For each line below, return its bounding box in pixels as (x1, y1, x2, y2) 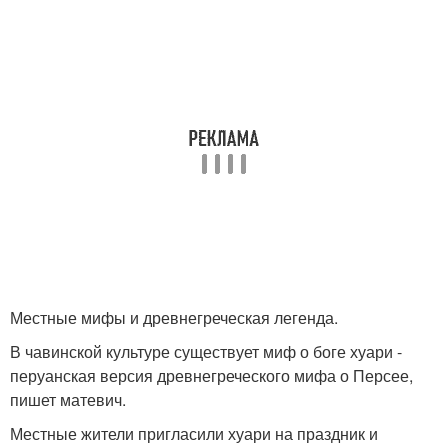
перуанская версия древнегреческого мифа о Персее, (10, 364, 413, 388)
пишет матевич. (10, 388, 126, 412)
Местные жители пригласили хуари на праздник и (10, 422, 378, 446)
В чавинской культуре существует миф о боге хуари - (10, 340, 402, 364)
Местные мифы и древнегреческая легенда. (10, 306, 338, 330)
